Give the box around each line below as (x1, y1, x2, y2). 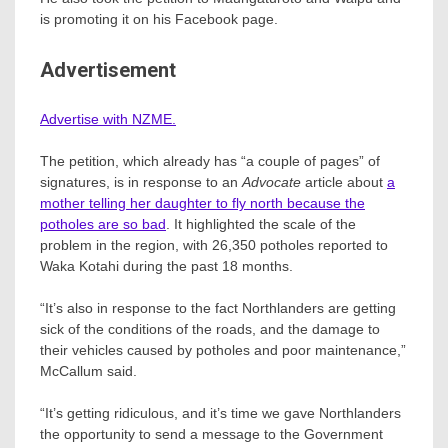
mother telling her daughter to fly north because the (40, 195, 365, 212)
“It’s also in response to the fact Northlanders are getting (40, 300, 396, 317)
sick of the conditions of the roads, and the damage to (40, 321, 380, 338)
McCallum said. (40, 363, 137, 380)
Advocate (242, 174, 305, 191)
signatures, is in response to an (40, 174, 242, 191)
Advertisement (40, 57, 176, 82)
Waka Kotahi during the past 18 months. (40, 258, 293, 275)
